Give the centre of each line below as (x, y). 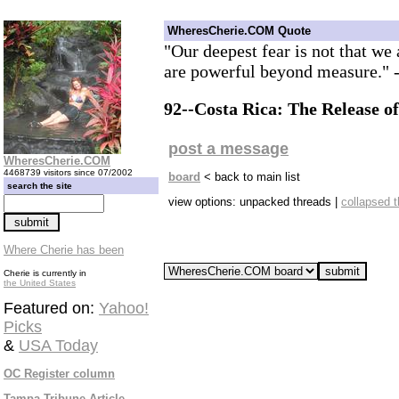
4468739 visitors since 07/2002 (68, 172)
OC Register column (59, 374)
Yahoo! (124, 308)
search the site (40, 186)
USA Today (58, 346)
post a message (228, 149)
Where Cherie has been (64, 250)
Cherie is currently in (45, 273)
